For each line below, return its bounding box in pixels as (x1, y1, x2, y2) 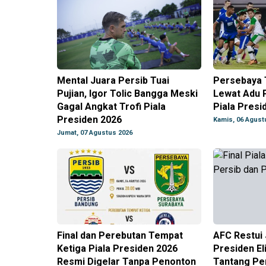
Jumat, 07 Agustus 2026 (57, 129, 132, 137)
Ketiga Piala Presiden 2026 (57, 243, 178, 255)
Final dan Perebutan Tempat (57, 230, 183, 242)
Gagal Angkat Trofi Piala (57, 101, 166, 113)
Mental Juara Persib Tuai (57, 75, 169, 87)
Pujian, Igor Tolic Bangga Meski (57, 88, 198, 100)
